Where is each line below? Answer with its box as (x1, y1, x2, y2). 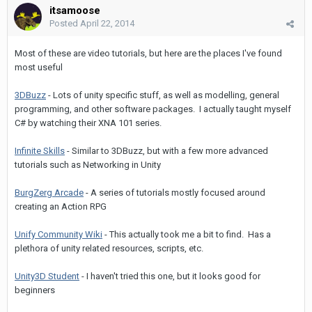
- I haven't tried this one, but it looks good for (79, 271, 260, 282)
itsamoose (49, 4, 100, 17)
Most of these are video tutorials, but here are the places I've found (15, 48, 282, 59)
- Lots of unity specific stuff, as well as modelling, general (46, 90, 279, 101)
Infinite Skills (15, 146, 65, 157)
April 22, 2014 (80, 18, 134, 29)
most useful (15, 62, 63, 73)
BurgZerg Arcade (15, 187, 84, 198)
